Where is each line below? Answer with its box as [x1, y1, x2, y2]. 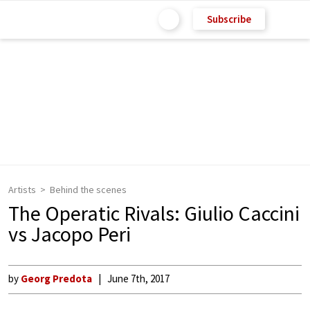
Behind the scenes [50, 183, 127, 196]
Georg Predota [21, 272, 92, 285]
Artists [8, 183, 36, 196]
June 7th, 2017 [107, 272, 170, 285]
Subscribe [207, 12, 251, 26]
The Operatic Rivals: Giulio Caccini [8, 200, 300, 226]
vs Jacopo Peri [8, 221, 131, 247]
